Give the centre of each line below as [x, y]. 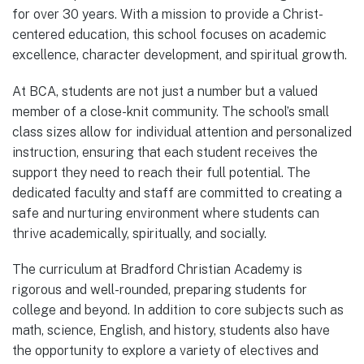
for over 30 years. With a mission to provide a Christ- [168, 15]
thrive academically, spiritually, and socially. [139, 233]
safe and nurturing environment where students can [166, 213]
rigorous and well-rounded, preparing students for [160, 289]
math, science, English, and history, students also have [171, 330]
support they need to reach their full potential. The [161, 172]
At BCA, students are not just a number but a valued [165, 91]
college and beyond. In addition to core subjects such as [178, 310]
